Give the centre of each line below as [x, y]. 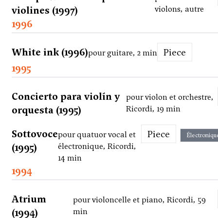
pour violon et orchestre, [170, 97]
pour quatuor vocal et [97, 135]
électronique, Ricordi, [97, 146]
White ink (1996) [50, 52]
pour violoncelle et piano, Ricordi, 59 [139, 200]
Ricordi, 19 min [153, 109]
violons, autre [179, 9]
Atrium [29, 199]
